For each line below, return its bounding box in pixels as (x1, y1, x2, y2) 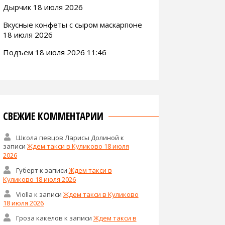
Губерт (16, 165, 38, 175)
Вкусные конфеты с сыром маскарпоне (3, 19, 142, 30)
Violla (16, 189, 33, 199)
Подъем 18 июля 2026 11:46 (3, 47, 106, 57)
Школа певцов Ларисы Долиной (16, 133, 119, 142)
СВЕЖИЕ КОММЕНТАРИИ (3, 108, 103, 123)
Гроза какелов (16, 213, 63, 222)
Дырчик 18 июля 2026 (3, 2, 83, 12)
